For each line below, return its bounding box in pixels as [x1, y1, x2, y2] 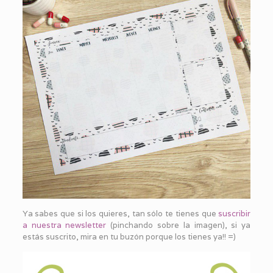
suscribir [218, 208, 251, 219]
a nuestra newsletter [22, 219, 107, 230]
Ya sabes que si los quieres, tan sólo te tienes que [22, 208, 219, 219]
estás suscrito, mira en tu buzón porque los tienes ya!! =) [22, 231, 236, 242]
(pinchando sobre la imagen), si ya [106, 219, 251, 230]
